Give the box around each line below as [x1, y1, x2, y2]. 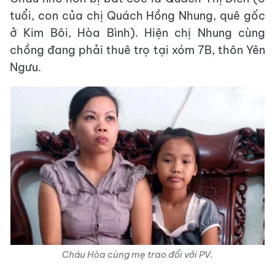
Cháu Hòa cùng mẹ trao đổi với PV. [62, 249, 213, 260]
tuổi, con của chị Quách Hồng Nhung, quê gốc [10, 9, 265, 23]
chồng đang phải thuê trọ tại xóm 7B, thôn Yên [10, 43, 265, 57]
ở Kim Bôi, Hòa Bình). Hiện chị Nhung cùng [10, 26, 265, 40]
